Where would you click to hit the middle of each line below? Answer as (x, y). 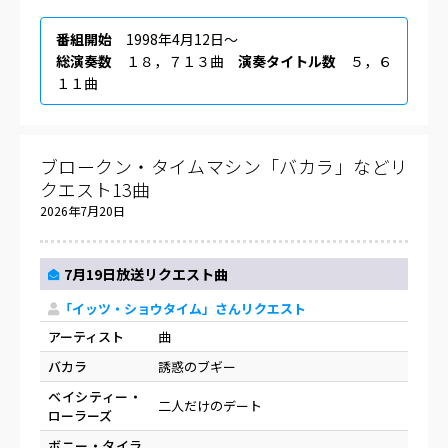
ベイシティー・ (95, 396)
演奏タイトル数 (287, 61)
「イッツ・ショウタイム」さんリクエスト (182, 309)
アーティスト (86, 336)
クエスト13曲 (95, 189)
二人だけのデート (210, 405)
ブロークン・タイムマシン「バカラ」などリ (224, 166)
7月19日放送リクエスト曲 (146, 274)
